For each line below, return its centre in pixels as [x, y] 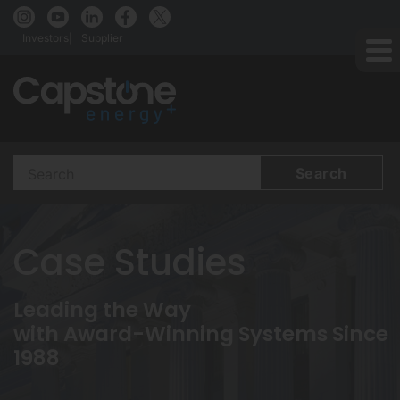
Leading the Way [102, 309]
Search [37, 165]
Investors [46, 37]
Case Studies [130, 262]
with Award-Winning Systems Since [201, 333]
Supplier [102, 37]
